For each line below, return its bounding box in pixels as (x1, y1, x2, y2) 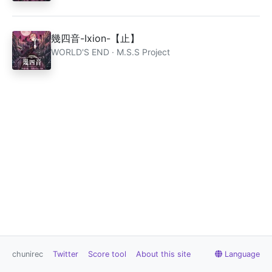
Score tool (88, 250, 126, 259)
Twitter (53, 250, 78, 259)
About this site (136, 250, 191, 259)
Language (225, 250, 260, 259)
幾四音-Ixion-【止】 (51, 32, 140, 44)
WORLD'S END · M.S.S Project (51, 47, 170, 57)
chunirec (12, 250, 43, 259)
